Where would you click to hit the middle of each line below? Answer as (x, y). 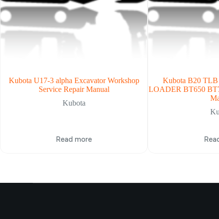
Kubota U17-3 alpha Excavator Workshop (74, 80)
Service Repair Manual (74, 89)
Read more (74, 140)
